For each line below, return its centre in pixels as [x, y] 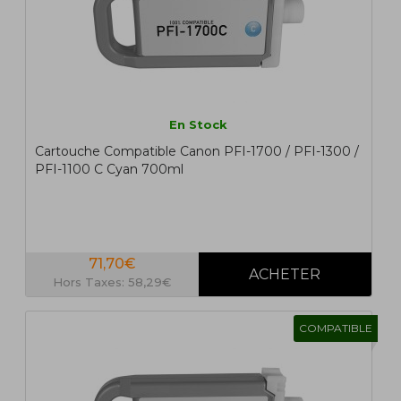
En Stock [199, 125]
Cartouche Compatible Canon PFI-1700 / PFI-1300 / [196, 152]
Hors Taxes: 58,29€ [112, 282]
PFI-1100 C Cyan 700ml [109, 170]
